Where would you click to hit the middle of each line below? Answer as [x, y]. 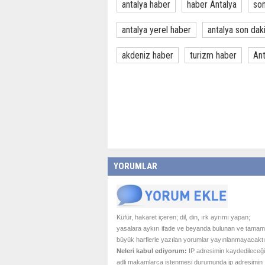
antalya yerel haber [156, 30]
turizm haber [213, 55]
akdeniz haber [148, 55]
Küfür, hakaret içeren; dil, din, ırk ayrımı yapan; [183, 217]
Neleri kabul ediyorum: [152, 251]
